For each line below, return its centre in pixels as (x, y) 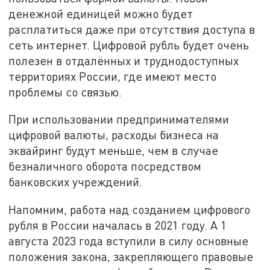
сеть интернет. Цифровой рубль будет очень (129, 45)
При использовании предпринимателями (119, 119)
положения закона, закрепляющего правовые (131, 256)
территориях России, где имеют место (113, 76)
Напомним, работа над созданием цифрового (130, 209)
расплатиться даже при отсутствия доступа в (132, 29)
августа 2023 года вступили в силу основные (129, 240)
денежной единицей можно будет (101, 13)
